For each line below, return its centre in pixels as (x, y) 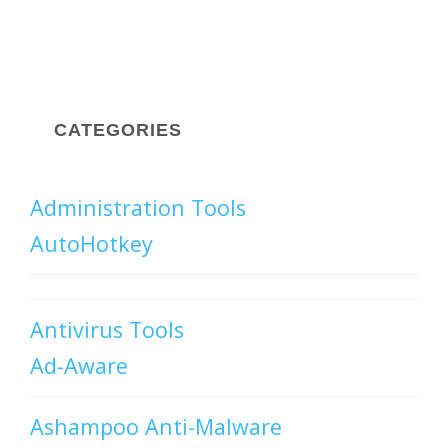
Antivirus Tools (107, 330)
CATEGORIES (118, 130)
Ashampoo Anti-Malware (156, 427)
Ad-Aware (79, 366)
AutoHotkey (91, 244)
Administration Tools (138, 208)
